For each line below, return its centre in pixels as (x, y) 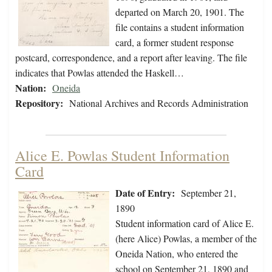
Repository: (39, 103)
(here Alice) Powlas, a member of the (186, 239)
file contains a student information (180, 27)
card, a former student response (175, 42)
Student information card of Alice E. (185, 223)
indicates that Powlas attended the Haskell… (100, 73)
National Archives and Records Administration (159, 103)
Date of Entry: (145, 193)
